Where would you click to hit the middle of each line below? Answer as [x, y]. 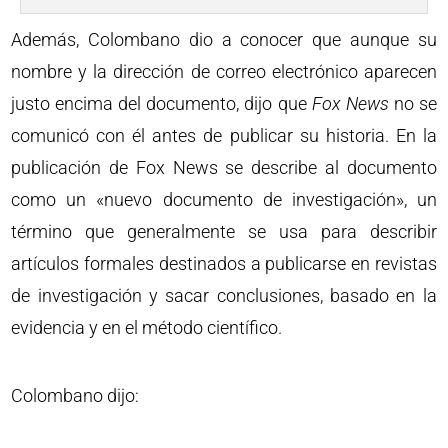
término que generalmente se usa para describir [224, 231]
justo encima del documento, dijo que [161, 103]
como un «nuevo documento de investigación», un [224, 199]
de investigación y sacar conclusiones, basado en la [224, 295]
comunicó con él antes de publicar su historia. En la [224, 135]
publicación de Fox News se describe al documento [224, 167]
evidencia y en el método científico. [147, 327]
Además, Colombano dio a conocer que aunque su [224, 39]
